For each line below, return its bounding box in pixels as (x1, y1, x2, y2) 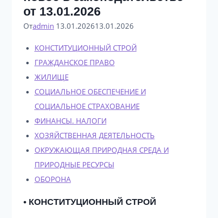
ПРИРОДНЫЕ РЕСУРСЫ (34, 159, 114, 169)
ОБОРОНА (34, 174, 71, 184)
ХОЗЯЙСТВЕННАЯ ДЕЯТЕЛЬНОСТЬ (34, 130, 155, 140)
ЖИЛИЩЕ (34, 72, 69, 82)
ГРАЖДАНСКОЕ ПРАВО (34, 57, 115, 67)
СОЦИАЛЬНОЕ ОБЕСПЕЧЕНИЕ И (34, 86, 146, 96)
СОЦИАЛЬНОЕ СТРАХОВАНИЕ (34, 101, 140, 111)
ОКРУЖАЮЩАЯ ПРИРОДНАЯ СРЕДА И (34, 145, 169, 155)
